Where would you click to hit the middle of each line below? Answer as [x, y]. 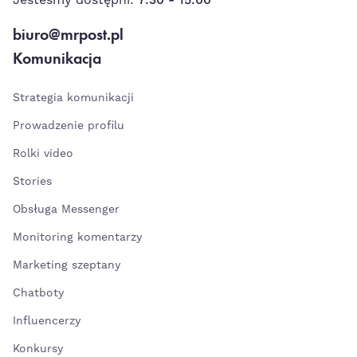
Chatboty [38, 293]
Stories [32, 181]
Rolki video [43, 153]
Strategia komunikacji [73, 98]
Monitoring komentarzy [77, 237]
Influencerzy [47, 321]
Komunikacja [57, 58]
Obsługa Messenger [66, 209]
